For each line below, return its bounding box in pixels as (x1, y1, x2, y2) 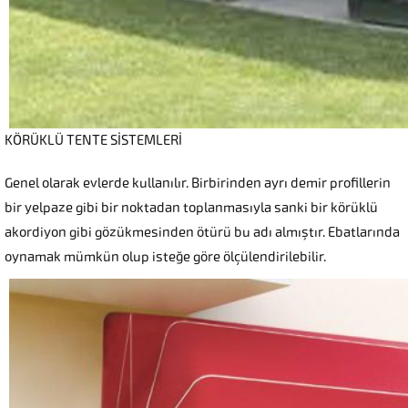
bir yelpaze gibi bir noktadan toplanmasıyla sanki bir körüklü (5, 199, 378, 217)
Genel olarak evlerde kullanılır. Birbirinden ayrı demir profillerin (5, 175, 391, 192)
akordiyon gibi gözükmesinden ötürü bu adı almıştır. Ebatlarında (5, 224, 400, 241)
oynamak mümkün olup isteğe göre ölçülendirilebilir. (5, 249, 326, 266)
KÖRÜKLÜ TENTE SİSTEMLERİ (5, 132, 182, 149)
